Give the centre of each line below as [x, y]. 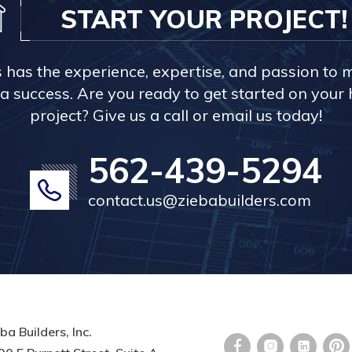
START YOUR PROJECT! [203, 19]
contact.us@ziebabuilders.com [200, 200]
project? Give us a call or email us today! [176, 115]
